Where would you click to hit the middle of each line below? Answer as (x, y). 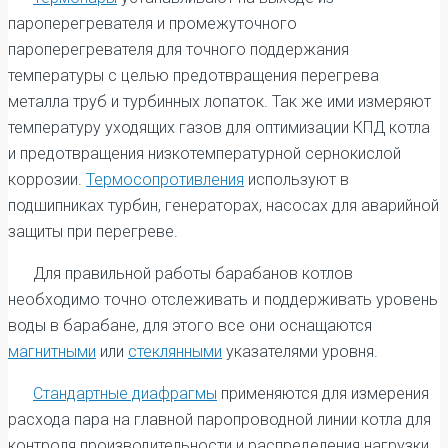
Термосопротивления (165, 179)
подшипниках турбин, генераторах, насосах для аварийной (223, 205)
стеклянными (175, 351)
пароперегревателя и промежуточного (152, 23)
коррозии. (47, 179)
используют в (296, 179)
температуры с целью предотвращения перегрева (193, 75)
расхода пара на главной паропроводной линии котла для (219, 419)
